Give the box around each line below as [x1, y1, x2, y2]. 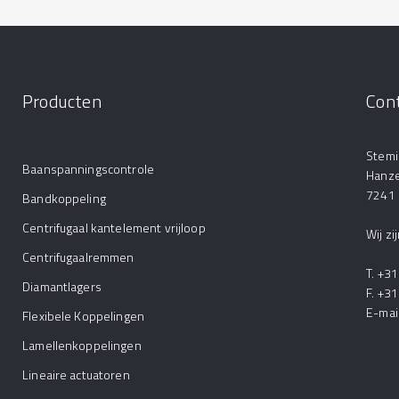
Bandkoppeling [22, 188, 106, 208]
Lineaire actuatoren [22, 364, 130, 384]
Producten [22, 86, 102, 115]
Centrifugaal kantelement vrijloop [22, 217, 206, 237]
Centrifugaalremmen [22, 247, 134, 266]
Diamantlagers [22, 276, 102, 296]
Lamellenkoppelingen [22, 335, 142, 354]
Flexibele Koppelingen [22, 305, 145, 325]
